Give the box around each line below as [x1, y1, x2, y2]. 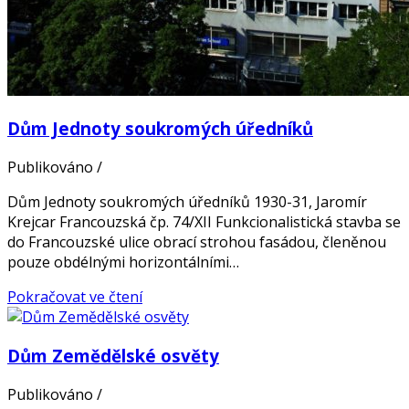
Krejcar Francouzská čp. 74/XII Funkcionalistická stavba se [7, 212, 401, 233]
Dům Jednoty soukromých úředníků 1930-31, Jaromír [7, 192, 367, 213]
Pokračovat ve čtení [7, 287, 142, 308]
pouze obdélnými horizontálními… [7, 252, 239, 273]
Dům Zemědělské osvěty [7, 343, 219, 367]
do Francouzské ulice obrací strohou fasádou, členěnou [7, 232, 386, 253]
